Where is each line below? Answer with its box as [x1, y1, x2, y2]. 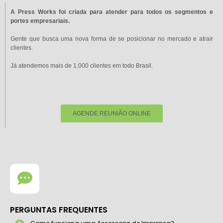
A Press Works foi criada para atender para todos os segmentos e [10, 8, 213, 15]
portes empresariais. [10, 17, 70, 24]
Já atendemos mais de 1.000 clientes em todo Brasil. [10, 62, 153, 69]
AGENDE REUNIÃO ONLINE [73, 110, 151, 117]
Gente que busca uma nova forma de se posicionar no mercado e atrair [10, 35, 213, 42]
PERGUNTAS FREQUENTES [10, 204, 108, 216]
